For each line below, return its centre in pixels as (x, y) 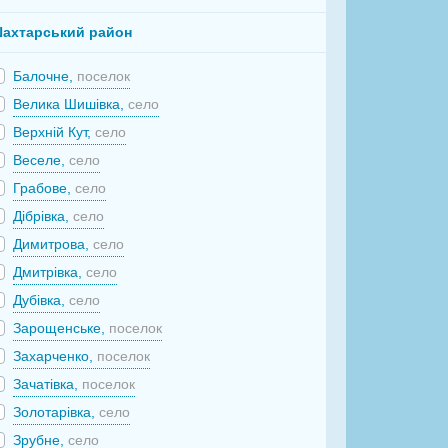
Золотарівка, (56, 411)
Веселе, (41, 159)
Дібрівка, (43, 215)
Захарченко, (55, 355)
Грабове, (44, 187)
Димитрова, (53, 243)
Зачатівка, (48, 383)
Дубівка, (41, 299)
